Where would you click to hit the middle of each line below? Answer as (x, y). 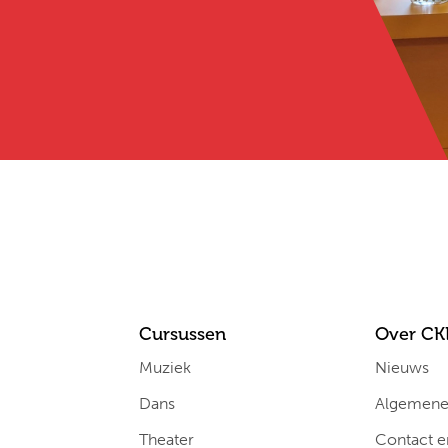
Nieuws (402, 367)
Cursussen (182, 334)
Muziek (164, 367)
